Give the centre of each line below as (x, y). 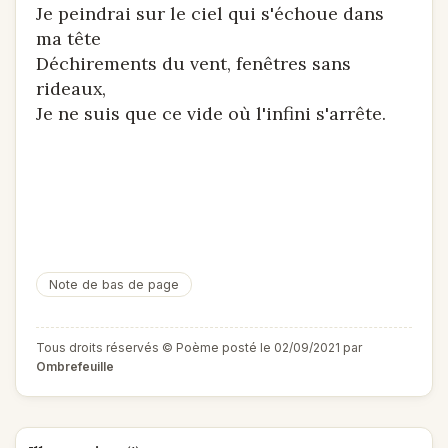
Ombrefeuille (75, 366)
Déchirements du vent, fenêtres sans (193, 63)
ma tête (68, 38)
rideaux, (71, 88)
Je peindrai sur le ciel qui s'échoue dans (210, 13)
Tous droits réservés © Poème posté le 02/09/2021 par (199, 347)
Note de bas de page (114, 284)
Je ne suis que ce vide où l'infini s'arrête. (211, 113)
